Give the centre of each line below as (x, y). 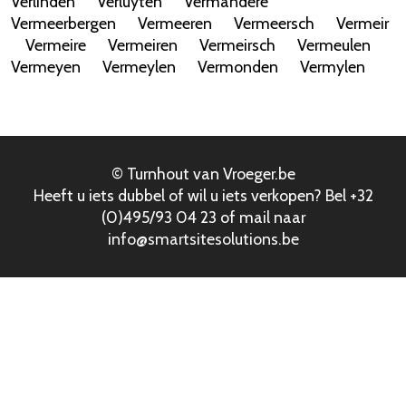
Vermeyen (46, 67)
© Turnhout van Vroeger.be (203, 174)
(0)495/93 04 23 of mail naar (203, 217)
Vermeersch (274, 23)
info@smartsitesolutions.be (203, 239)
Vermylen (333, 67)
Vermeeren (175, 23)
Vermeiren (143, 45)
